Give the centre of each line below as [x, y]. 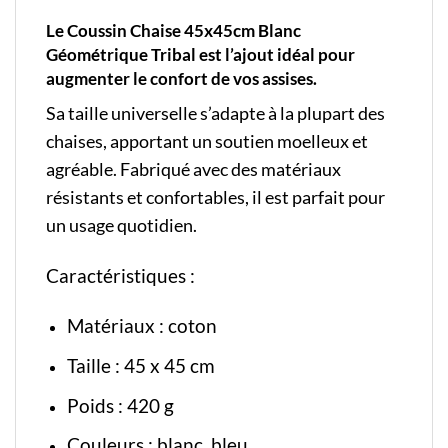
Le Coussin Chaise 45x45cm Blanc [173, 31]
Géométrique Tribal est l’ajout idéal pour [200, 55]
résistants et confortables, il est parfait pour [215, 197]
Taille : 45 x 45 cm [140, 366]
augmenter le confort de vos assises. [181, 79]
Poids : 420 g [120, 405]
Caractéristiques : [122, 275]
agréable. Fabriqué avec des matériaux [193, 169]
